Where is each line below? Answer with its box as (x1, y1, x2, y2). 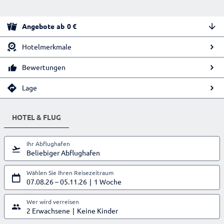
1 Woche (94, 176, 121, 186)
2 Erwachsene (26, 205, 70, 215)
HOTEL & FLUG (12, 112, 61, 121)
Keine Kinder (77, 205, 118, 215)
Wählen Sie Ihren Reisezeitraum (26, 168, 113, 176)
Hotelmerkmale (22, 42, 71, 51)
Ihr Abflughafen (26, 139, 70, 147)
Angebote (22, 21, 54, 31)
